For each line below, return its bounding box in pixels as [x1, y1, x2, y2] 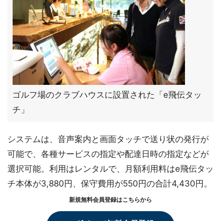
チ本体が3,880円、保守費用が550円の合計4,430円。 [7, 179, 212, 188]
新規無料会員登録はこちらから [69, 196, 152, 203]
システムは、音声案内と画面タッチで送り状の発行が [7, 134, 209, 144]
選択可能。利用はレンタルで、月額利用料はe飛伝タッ [7, 164, 214, 174]
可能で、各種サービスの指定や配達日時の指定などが [7, 149, 209, 159]
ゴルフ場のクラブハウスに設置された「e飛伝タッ [12, 90, 202, 100]
